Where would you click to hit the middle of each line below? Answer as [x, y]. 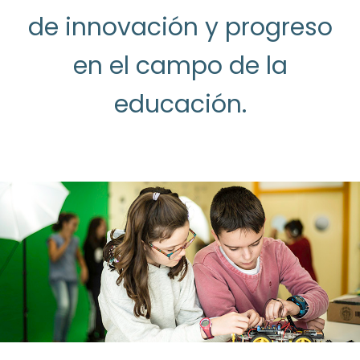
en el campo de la [180, 66]
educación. [180, 104]
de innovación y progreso [180, 27]
